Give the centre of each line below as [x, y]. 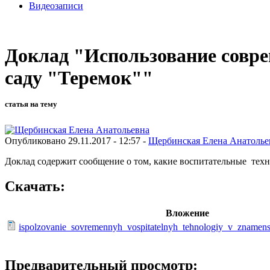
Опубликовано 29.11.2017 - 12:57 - [77, 140]
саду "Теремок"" [79, 78]
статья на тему [31, 104]
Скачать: [35, 187]
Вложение [187, 213]
